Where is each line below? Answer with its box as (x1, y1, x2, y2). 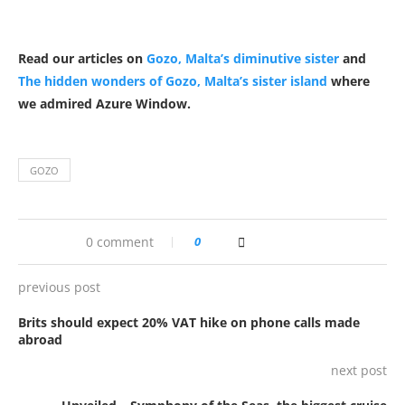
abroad (18, 330, 62, 348)
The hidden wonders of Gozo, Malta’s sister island (18, 71, 327, 89)
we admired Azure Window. (18, 94, 191, 112)
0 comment (85, 232, 154, 250)
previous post (18, 278, 100, 296)
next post (331, 361, 387, 379)
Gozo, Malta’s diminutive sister (146, 49, 339, 67)
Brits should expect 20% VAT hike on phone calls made (18, 313, 360, 331)
